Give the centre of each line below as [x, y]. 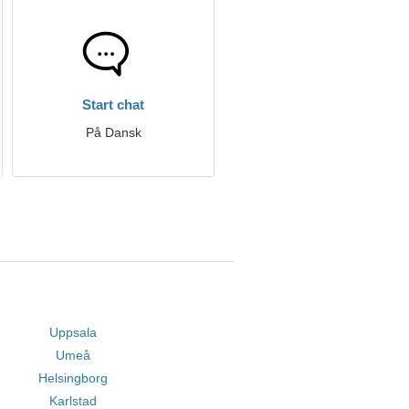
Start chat [113, 105]
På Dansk [113, 132]
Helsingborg [73, 378]
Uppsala [73, 332]
